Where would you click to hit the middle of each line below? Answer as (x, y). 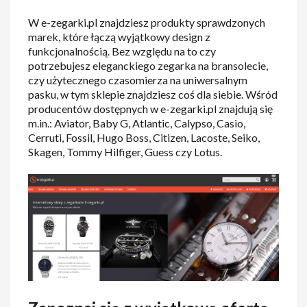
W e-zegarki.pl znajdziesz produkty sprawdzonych (147, 23)
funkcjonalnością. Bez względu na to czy (122, 51)
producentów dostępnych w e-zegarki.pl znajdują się (151, 109)
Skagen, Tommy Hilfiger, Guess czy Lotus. (125, 152)
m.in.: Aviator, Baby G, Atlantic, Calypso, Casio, (137, 123)
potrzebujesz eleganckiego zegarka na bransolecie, (148, 66)
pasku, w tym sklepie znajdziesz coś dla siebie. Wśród (153, 95)
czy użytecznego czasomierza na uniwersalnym (138, 80)
